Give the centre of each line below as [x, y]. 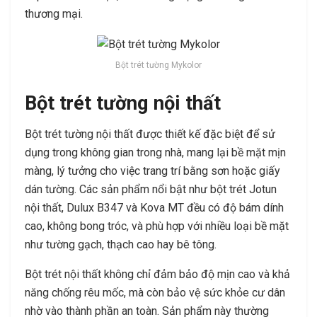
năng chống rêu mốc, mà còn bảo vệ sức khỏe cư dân [155, 293]
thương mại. [54, 14]
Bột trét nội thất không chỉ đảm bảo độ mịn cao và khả [157, 275]
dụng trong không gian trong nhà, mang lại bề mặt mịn [155, 153]
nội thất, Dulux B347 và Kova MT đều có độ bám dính [154, 208]
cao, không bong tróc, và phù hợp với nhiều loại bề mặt [157, 226]
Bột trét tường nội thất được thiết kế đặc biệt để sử [150, 134]
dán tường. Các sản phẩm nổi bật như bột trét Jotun [151, 190]
